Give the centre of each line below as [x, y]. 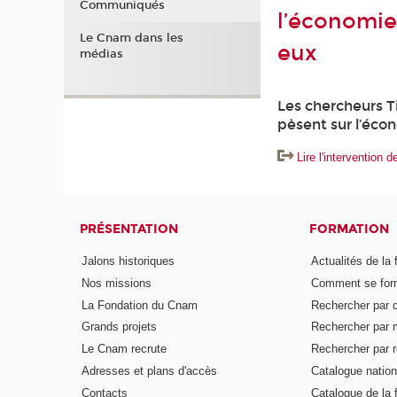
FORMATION [349, 230]
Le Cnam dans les [131, 39]
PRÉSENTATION [129, 230]
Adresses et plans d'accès [150, 371]
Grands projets [120, 327]
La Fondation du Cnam [140, 305]
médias [101, 54]
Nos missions [117, 283]
